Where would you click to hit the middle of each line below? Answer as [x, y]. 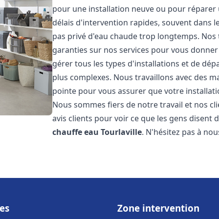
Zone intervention [158, 208]
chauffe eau [76, 132]
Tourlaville [121, 132]
